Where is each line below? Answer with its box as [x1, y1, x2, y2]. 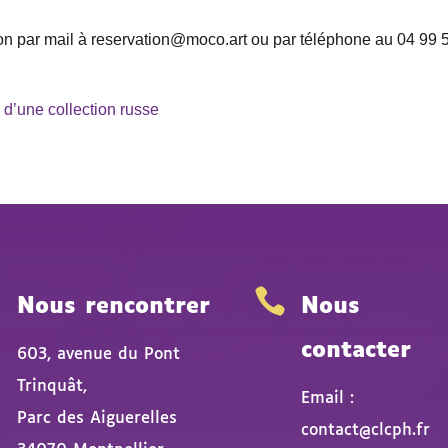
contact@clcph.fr [300, 421, 430, 439]
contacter [300, 339, 411, 362]
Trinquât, [17, 377, 88, 395]
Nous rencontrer [17, 295, 211, 318]
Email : [300, 389, 354, 407]
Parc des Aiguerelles [17, 409, 178, 427]
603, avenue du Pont [17, 345, 181, 363]
